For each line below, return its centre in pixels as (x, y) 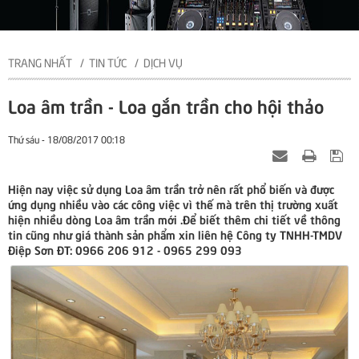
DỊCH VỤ (163, 62)
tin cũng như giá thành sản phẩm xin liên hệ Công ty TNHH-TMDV (175, 234)
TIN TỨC (108, 62)
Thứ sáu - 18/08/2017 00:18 (67, 139)
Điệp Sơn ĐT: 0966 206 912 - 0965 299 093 (125, 250)
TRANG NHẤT (40, 62)
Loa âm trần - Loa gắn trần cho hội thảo (166, 105)
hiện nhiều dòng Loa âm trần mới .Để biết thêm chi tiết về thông (174, 219)
